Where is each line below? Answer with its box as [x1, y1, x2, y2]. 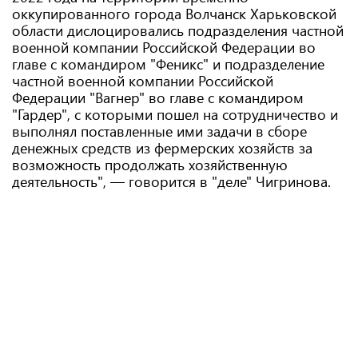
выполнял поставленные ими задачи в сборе [12, 121, 307, 141]
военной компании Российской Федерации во [12, 38, 316, 57]
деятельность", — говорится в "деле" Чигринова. [12, 172, 331, 191]
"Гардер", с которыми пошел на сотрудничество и [12, 105, 338, 124]
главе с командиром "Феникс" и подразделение [12, 54, 324, 74]
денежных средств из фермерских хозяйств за [12, 138, 312, 157]
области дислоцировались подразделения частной [12, 21, 344, 40]
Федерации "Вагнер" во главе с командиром [12, 88, 304, 107]
